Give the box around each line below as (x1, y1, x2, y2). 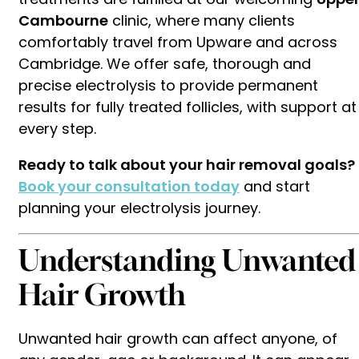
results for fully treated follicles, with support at (18, 96, 357, 117)
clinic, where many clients (108, 10, 295, 30)
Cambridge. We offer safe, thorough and (18, 53, 311, 74)
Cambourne (18, 10, 108, 30)
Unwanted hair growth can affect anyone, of (18, 328, 337, 349)
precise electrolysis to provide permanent (18, 75, 318, 95)
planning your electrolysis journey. (18, 197, 260, 218)
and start (240, 175, 310, 196)
